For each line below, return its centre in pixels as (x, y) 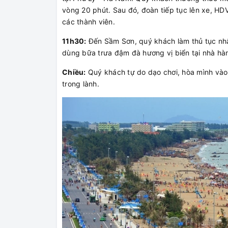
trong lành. (81, 83)
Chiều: (74, 72)
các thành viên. (89, 21)
